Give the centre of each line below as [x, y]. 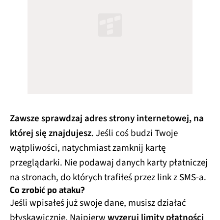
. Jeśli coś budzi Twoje [135, 134]
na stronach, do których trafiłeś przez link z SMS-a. [108, 178]
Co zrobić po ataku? [47, 191]
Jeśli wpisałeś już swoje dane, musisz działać [98, 203]
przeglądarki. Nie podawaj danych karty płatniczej [109, 163]
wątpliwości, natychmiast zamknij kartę [88, 148]
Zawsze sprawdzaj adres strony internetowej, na [107, 119]
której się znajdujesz [51, 134]
